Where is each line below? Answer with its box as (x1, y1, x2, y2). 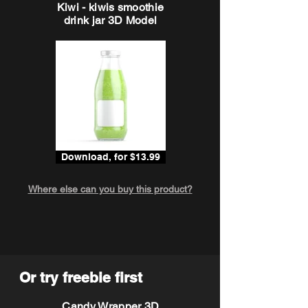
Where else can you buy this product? (27, 184, 192, 195)
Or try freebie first (19, 269, 142, 286)
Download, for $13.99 (61, 151, 160, 162)
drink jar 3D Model (63, 14, 157, 27)
